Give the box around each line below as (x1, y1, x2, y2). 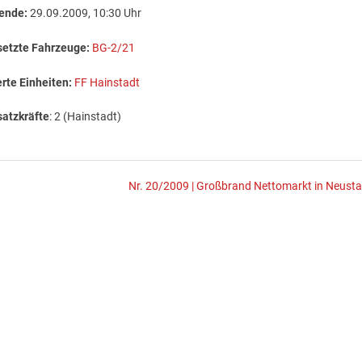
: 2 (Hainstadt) (49, 110, 122, 124)
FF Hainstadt (74, 75, 141, 90)
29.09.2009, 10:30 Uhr (27, 6, 142, 21)
